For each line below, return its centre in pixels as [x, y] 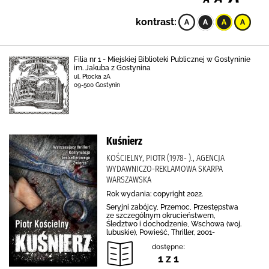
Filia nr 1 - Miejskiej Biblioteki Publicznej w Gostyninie [162, 59]
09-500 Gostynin [97, 85]
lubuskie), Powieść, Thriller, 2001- [161, 232]
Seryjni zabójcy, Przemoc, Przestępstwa [172, 207]
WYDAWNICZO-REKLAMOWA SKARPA [165, 169]
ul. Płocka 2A [92, 77]
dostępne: [168, 246]
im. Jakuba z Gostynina [112, 68]
